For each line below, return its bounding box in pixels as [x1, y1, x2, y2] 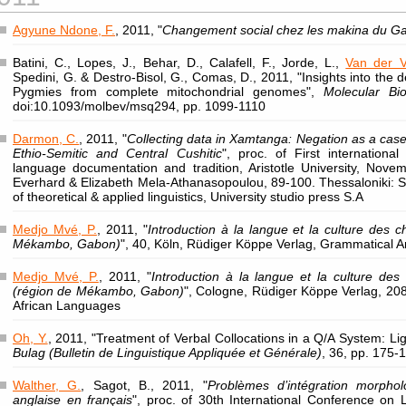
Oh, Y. [13, 331, 48, 345]
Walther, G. [13, 378, 82, 392]
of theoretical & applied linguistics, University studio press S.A [13, 189, 363, 204]
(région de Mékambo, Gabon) [13, 284, 184, 298]
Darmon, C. [13, 131, 80, 146]
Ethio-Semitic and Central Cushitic [13, 146, 222, 160]
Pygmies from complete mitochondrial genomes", [13, 84, 324, 99]
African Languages [13, 298, 121, 313]
